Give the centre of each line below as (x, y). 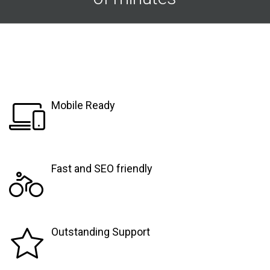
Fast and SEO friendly (102, 168)
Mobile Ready (83, 105)
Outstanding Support (101, 231)
